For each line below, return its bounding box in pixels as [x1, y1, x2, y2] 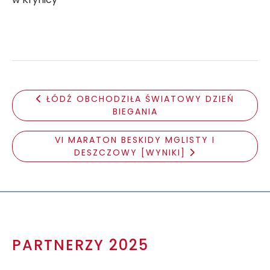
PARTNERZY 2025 [12, 234, 149, 255]
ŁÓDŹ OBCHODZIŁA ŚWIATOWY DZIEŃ [46, 92, 234, 105]
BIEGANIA [112, 105, 158, 118]
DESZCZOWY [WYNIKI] [74, 146, 189, 159]
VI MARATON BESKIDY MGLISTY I [55, 133, 215, 146]
